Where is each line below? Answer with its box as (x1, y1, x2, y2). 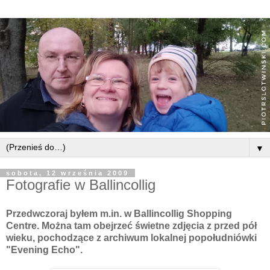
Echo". (49, 244, 83, 255)
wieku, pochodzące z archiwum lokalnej (6, 232, 189, 243)
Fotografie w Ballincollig (6, 177, 155, 193)
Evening (11, 244, 49, 255)
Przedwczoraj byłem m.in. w (6, 208, 134, 219)
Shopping (184, 208, 232, 219)
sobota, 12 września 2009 (6, 169, 129, 177)
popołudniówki (189, 232, 257, 243)
